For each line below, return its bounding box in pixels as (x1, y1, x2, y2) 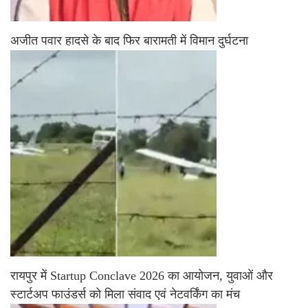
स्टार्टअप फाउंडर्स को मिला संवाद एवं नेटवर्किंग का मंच (10, 287, 240, 301)
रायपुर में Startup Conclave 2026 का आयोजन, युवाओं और (10, 268, 273, 283)
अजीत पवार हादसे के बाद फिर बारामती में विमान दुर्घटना (10, 33, 248, 47)
